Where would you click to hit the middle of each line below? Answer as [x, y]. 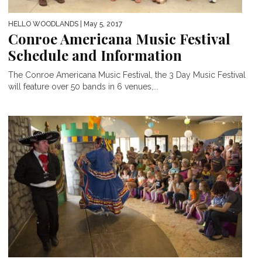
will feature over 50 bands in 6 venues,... [83, 86]
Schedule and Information [95, 55]
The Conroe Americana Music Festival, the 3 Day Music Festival [127, 75]
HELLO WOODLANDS [43, 24]
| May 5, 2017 [100, 24]
